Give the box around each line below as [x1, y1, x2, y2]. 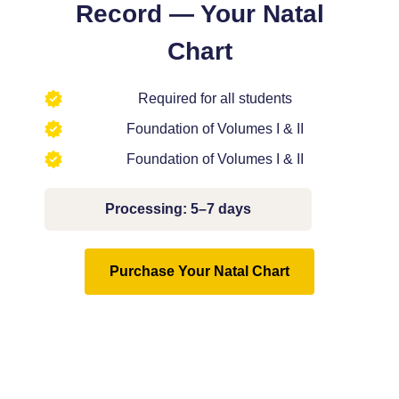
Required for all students [138, 90, 292, 106]
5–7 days [187, 200, 251, 216]
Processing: [105, 200, 187, 216]
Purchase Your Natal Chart [110, 263, 289, 279]
